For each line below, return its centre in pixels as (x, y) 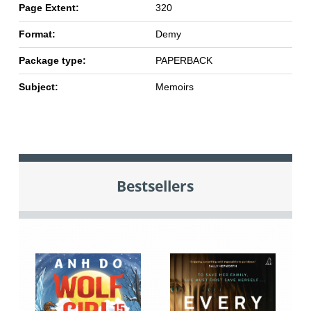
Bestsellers (155, 186)
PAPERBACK (184, 61)
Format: (37, 34)
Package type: (52, 61)
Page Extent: (49, 8)
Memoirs (174, 87)
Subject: (38, 87)
